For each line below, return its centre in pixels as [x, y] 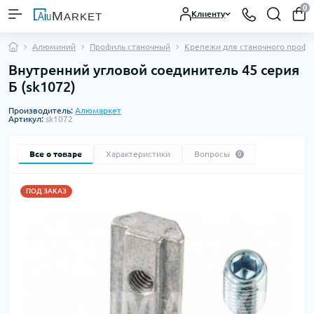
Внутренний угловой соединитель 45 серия [154, 70]
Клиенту [208, 14]
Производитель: [42, 110]
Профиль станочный [130, 47]
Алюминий [54, 47]
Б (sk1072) [42, 87]
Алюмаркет [98, 110]
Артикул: [27, 119]
